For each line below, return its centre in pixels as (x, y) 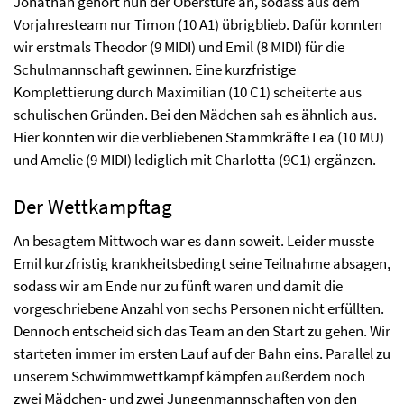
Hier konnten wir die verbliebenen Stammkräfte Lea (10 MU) (199, 137)
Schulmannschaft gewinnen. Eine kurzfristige (155, 69)
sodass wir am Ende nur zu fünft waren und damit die (178, 286)
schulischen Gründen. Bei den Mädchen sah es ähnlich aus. (195, 115)
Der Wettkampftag (93, 206)
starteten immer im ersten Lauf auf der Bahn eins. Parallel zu (202, 353)
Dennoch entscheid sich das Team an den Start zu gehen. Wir (202, 331)
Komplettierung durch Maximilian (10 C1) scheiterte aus (188, 92)
